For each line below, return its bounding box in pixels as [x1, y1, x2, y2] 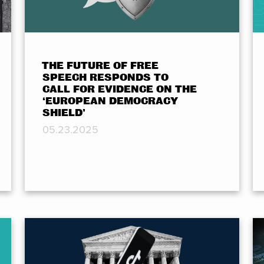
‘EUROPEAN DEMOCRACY [42, 95, 178, 107]
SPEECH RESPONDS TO [42, 72, 169, 84]
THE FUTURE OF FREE [41, 60, 159, 72]
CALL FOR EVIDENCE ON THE [42, 84, 197, 95]
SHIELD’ [42, 107, 85, 119]
